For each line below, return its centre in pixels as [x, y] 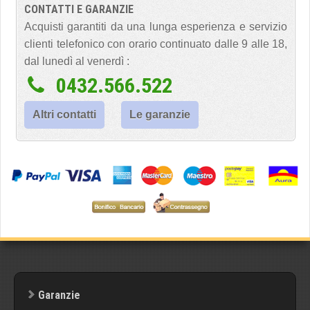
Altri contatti [64, 115]
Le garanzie [160, 115]
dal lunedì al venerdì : [77, 61]
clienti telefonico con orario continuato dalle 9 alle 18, [156, 44]
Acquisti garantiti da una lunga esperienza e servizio [156, 27]
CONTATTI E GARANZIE [79, 9]
